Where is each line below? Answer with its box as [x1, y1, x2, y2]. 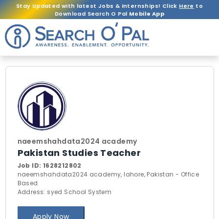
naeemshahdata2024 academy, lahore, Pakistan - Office [17, 170, 199, 178]
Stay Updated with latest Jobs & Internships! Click [16, 1, 179, 10]
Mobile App [129, 9, 164, 18]
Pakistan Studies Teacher [17, 147, 141, 159]
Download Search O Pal [55, 9, 129, 18]
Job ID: [17, 161, 43, 170]
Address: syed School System [17, 188, 112, 196]
